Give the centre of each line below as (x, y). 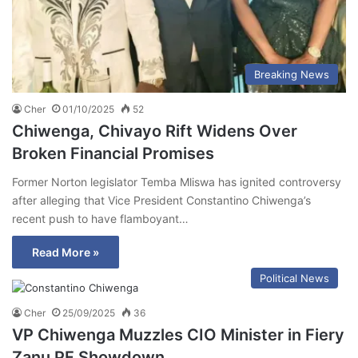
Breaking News (292, 75)
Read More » (66, 253)
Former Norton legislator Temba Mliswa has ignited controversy (177, 182)
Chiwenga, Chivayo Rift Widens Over (155, 131)
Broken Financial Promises (113, 154)
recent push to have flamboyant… (100, 219)
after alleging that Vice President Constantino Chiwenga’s (161, 201)
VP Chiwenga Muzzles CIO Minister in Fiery (178, 335)
